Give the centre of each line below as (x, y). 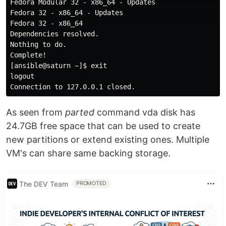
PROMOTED (92, 183)
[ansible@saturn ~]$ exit (59, 66)
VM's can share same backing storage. (88, 153)
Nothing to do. (38, 44)
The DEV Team (44, 184)
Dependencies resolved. (54, 34)
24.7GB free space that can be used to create (103, 126)
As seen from (36, 112)
